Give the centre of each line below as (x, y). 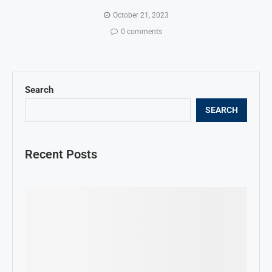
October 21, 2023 (141, 15)
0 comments (141, 31)
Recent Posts (61, 154)
